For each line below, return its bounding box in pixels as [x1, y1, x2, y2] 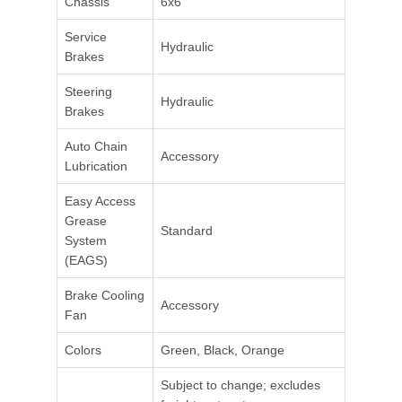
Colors [65, 343, 101, 358]
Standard [161, 223, 213, 239]
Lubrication [65, 159, 127, 174]
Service [65, 30, 107, 45]
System [65, 233, 107, 249]
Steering [65, 84, 112, 100]
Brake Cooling [65, 288, 144, 303]
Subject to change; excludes [161, 378, 320, 393]
